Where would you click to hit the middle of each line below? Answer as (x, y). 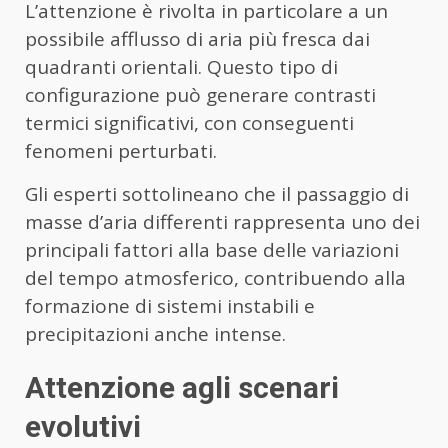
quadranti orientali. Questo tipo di (181, 67)
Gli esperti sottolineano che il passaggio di (217, 194)
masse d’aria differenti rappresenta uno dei (222, 222)
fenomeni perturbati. (121, 151)
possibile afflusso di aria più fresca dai (197, 39)
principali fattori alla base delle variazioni (212, 250)
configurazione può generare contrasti (200, 95)
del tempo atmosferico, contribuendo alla (215, 278)
